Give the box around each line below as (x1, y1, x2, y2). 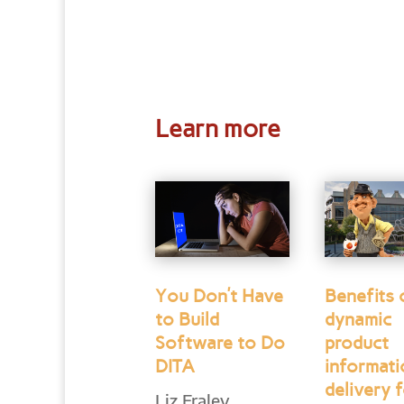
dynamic (325, 308, 392, 331)
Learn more (154, 113, 280, 143)
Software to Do (154, 332, 285, 354)
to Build (154, 308, 219, 331)
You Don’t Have (154, 285, 283, 308)
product (325, 332, 390, 354)
